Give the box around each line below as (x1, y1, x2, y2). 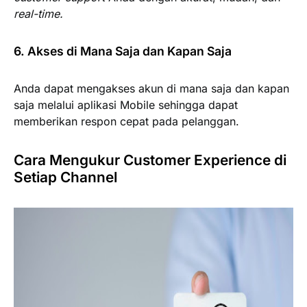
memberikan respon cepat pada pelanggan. (14, 114, 239, 128)
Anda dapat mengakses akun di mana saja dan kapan (14, 81, 289, 95)
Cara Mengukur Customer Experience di (14, 151, 286, 169)
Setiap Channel (14, 168, 117, 186)
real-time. (14, 6, 63, 21)
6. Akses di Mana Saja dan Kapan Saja (14, 43, 232, 58)
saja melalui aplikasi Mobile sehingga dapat (14, 97, 238, 112)
